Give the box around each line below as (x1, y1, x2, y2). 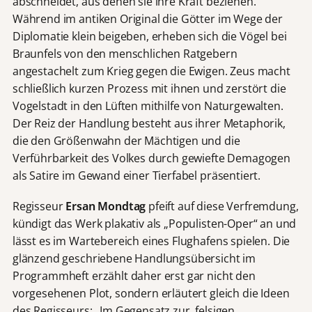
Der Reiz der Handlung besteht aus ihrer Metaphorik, (12, 115, 286, 131)
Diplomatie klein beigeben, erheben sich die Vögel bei (12, 28, 287, 44)
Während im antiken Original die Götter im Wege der (12, 10, 283, 26)
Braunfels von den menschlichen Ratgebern (12, 45, 237, 61)
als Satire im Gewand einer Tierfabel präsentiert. (12, 167, 261, 183)
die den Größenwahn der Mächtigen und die (12, 132, 240, 148)
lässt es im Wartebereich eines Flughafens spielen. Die (12, 233, 290, 249)
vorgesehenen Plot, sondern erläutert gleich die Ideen (12, 285, 290, 301)
